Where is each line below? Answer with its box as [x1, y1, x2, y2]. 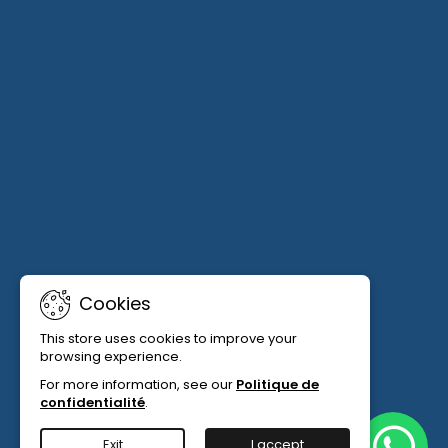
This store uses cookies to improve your [40, 329, 297, 348]
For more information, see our [40, 375, 236, 394]
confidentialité [40, 393, 145, 412]
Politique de [236, 375, 319, 394]
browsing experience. [40, 347, 182, 366]
